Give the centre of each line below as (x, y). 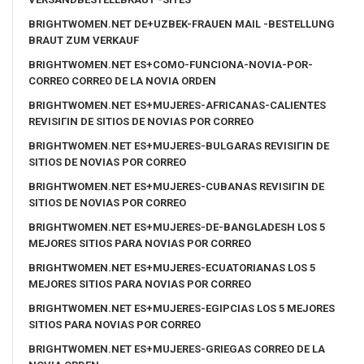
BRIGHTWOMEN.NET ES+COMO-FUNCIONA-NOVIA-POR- (171, 64)
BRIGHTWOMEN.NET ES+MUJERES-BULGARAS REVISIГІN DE (179, 145)
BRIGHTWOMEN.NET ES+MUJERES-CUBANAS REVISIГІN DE (176, 186)
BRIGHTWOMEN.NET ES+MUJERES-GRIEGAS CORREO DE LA (177, 349)
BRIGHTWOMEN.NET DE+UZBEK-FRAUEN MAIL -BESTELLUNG (182, 24)
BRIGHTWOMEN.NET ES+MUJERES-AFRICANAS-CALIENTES (177, 105)
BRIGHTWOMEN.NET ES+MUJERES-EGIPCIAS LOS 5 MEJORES (182, 308)
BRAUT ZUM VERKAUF (84, 40)
